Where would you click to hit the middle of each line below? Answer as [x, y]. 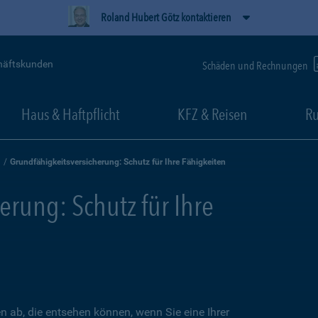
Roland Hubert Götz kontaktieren [166, 17]
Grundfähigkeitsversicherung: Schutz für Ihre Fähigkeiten [118, 162]
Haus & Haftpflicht [70, 114]
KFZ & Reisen [212, 114]
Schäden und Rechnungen [256, 65]
